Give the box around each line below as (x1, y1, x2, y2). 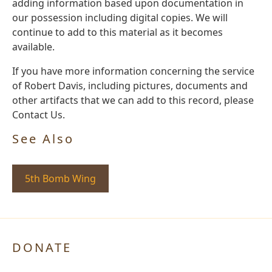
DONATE (12, 239, 72, 256)
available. (12, 40, 55, 54)
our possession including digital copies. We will (12, 11, 228, 25)
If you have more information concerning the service (12, 64, 254, 78)
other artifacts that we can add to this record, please (12, 93, 254, 107)
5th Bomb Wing (25, 172, 96, 186)
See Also (12, 131, 74, 148)
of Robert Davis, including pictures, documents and (12, 79, 248, 93)
